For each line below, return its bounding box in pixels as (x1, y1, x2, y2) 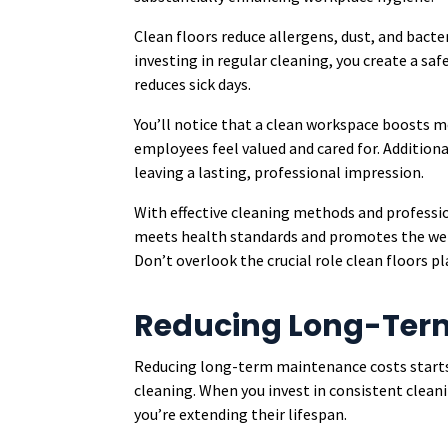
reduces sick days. (134, 74, 252, 94)
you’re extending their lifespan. (134, 404, 348, 424)
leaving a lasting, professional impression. (134, 162, 425, 182)
